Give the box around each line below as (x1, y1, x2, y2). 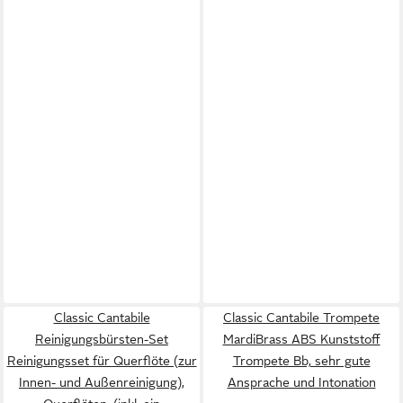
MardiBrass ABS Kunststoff (222, 331, 381, 346)
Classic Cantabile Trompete (223, 309, 380, 325)
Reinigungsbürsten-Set (35, 331, 168, 346)
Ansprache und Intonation (227, 374, 376, 390)
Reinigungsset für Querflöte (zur (6, 353, 197, 368)
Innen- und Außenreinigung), (19, 374, 184, 390)
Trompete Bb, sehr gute (232, 353, 371, 368)
